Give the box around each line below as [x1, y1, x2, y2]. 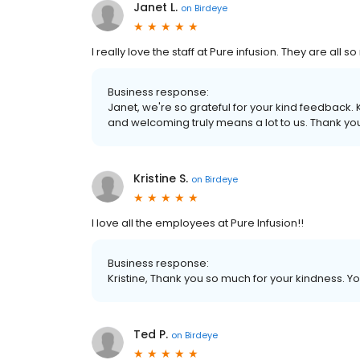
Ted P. [133, 326, 168, 343]
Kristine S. [133, 170, 188, 187]
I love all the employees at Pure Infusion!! [92, 215, 304, 231]
